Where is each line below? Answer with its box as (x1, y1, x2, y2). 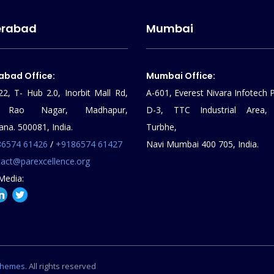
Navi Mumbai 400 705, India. (146, 138, 259, 150)
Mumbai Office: (146, 70, 215, 82)
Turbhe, (146, 121, 177, 133)
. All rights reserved (25, 261, 96, 272)
